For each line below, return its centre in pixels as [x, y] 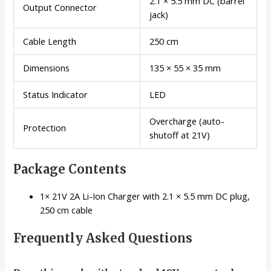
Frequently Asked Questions [103, 238]
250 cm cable [67, 210]
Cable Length [50, 41]
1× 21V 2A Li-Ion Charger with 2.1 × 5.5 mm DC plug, [145, 196]
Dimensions [47, 67]
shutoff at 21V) [180, 135]
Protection [45, 127]
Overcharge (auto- [187, 121]
